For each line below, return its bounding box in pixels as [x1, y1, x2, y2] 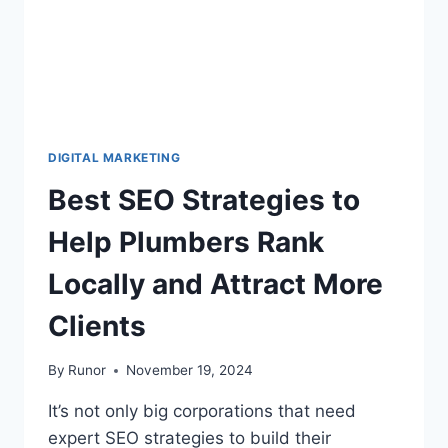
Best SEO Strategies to [48, 182, 360, 217]
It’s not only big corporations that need [48, 401, 356, 422]
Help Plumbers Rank [48, 224, 324, 259]
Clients [48, 308, 146, 343]
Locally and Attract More [48, 266, 383, 301]
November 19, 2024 [126, 362, 254, 379]
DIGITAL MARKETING [48, 149, 181, 165]
